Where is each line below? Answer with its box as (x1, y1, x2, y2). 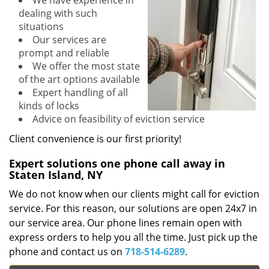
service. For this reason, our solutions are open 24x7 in (9, 202, 257, 215)
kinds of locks (19, 99, 79, 112)
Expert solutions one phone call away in (9, 156, 225, 171)
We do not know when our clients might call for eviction (9, 187, 259, 201)
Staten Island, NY (9, 168, 103, 182)
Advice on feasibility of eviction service (32, 112, 205, 125)
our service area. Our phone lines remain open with (9, 216, 242, 229)
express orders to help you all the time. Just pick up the (9, 231, 258, 244)
